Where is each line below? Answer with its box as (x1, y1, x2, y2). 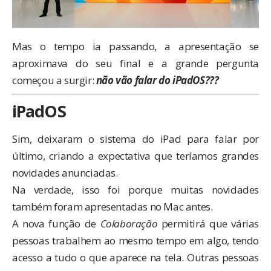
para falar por (181, 132, 260, 146)
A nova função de (12, 217, 100, 231)
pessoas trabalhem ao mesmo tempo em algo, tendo (12, 233, 259, 248)
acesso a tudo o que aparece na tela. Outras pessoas (12, 250, 259, 265)
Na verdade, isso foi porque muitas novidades (12, 183, 259, 197)
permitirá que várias (157, 217, 259, 231)
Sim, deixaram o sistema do (12, 132, 160, 146)
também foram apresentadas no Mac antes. (12, 200, 213, 214)
